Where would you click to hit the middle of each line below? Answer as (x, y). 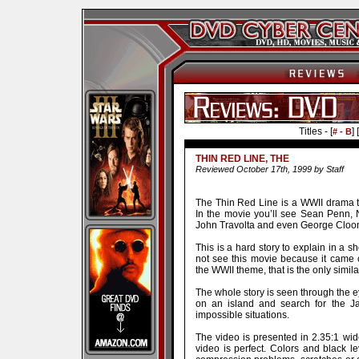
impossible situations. (242, 315)
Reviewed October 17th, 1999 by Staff (269, 169)
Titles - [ (315, 131)
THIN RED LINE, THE (242, 159)
